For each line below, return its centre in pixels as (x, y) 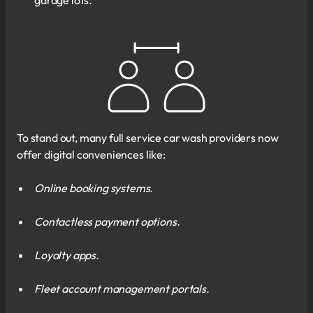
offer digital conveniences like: (91, 154)
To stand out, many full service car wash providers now (148, 137)
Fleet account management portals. (122, 288)
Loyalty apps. (67, 255)
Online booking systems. (94, 188)
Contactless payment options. (107, 221)
